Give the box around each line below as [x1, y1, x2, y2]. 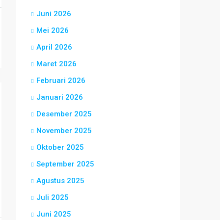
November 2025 [36, 126, 92, 135]
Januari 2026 [36, 93, 83, 102]
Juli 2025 [36, 193, 69, 202]
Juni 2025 [36, 210, 71, 219]
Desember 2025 [36, 110, 92, 118]
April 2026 [36, 43, 72, 52]
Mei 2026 [36, 26, 69, 35]
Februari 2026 [36, 76, 85, 85]
